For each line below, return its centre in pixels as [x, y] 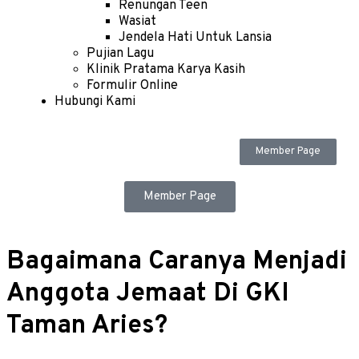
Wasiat [137, 22]
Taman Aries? [87, 326]
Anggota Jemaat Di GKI [148, 294]
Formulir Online [132, 86]
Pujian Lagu [120, 54]
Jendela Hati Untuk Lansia [195, 38]
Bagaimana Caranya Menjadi [177, 262]
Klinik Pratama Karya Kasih [166, 70]
